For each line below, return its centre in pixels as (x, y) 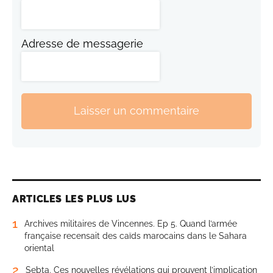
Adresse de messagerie (82, 43)
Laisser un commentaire (136, 111)
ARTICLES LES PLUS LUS (74, 199)
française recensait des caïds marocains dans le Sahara (136, 236)
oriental (39, 248)
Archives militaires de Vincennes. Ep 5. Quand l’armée (131, 223)
